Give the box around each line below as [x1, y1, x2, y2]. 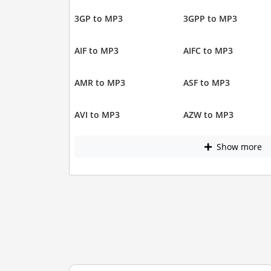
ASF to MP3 [183, 77, 230, 89]
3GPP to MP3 [183, 13, 237, 25]
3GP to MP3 [74, 13, 123, 25]
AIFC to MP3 [183, 45, 233, 57]
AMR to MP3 [74, 77, 125, 89]
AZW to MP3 [183, 109, 233, 121]
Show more [214, 140, 262, 152]
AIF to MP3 [74, 45, 119, 57]
